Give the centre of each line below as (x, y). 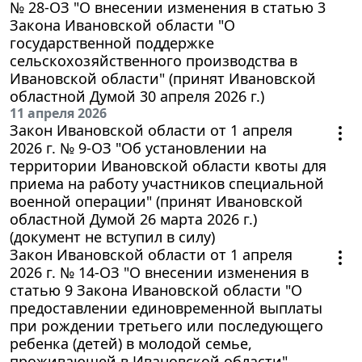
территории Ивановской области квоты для (168, 166)
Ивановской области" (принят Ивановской (163, 79)
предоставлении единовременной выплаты (166, 308)
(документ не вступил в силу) (112, 237)
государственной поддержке (112, 43)
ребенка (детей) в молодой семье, (131, 344)
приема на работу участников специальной (167, 184)
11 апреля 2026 (58, 114)
